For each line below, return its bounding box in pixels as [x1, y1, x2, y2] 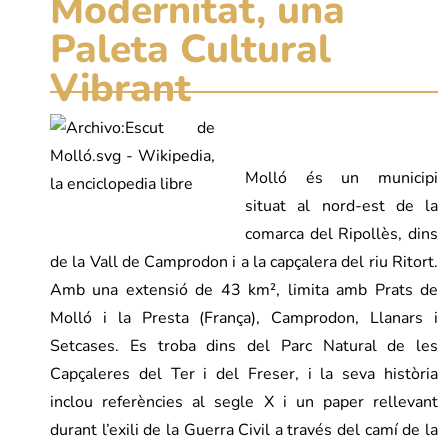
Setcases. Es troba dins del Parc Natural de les [50, 334, 438, 357]
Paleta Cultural [50, 22, 331, 76]
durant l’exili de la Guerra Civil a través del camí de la [50, 418, 438, 441]
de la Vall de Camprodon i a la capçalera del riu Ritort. [50, 250, 438, 273]
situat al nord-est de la [245, 194, 438, 217]
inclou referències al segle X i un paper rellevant [50, 390, 438, 413]
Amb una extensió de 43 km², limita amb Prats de [50, 278, 438, 301]
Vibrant [50, 61, 191, 115]
